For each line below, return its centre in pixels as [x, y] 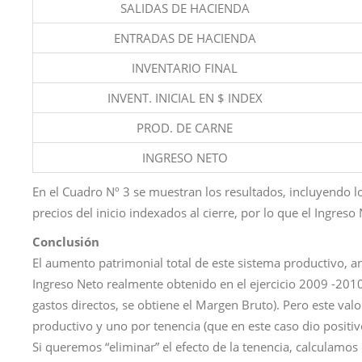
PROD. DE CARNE [185, 128]
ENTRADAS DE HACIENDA [185, 38]
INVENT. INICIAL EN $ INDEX [185, 98]
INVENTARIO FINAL [185, 68]
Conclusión [66, 242]
